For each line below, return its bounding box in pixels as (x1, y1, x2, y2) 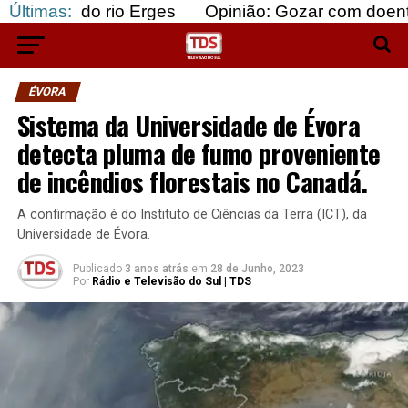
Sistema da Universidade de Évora (16, 106, 361, 144)
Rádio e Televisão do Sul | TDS (91, 275, 251, 288)
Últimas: (9, 2, 72, 21)
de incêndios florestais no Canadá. (16, 162, 368, 200)
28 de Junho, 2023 (209, 262, 304, 275)
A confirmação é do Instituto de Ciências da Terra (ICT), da (16, 207, 367, 222)
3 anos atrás (124, 262, 189, 275)
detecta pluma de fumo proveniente (16, 134, 381, 172)
